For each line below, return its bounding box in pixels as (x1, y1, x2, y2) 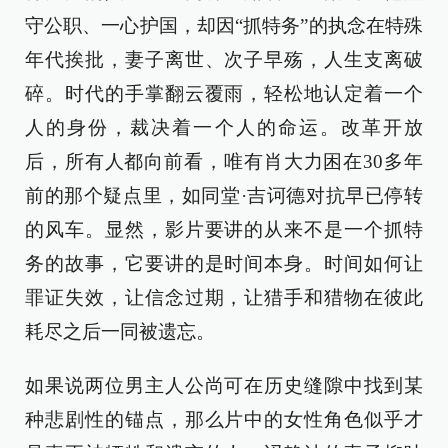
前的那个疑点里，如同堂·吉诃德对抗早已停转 (25, 185, 423, 206)
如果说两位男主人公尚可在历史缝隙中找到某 (25, 375, 423, 396)
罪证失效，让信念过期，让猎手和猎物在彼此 (25, 287, 423, 308)
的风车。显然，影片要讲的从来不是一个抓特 (25, 219, 423, 240)
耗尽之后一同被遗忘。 (25, 321, 215, 342)
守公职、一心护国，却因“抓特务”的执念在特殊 (25, 15, 423, 36)
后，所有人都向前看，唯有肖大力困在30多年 (25, 151, 423, 172)
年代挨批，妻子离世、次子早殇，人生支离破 (25, 49, 423, 70)
